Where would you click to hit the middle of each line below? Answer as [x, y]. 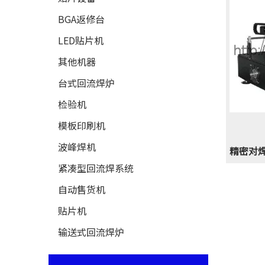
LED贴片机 [81, 40]
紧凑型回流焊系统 [96, 168]
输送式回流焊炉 [91, 232]
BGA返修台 [81, 19]
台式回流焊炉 [86, 83]
